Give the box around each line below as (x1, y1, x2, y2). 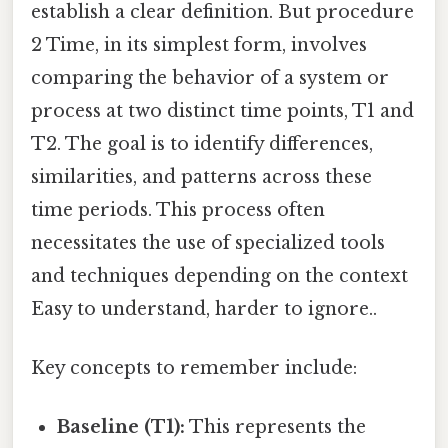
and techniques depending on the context (31, 264, 408, 287)
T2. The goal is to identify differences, (31, 132, 373, 155)
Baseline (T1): (57, 416, 186, 439)
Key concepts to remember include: (31, 357, 357, 380)
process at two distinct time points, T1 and (31, 99, 414, 122)
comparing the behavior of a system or (31, 66, 389, 89)
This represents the (185, 416, 367, 439)
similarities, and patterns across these (31, 165, 372, 188)
